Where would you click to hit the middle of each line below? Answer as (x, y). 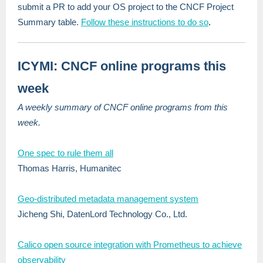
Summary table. (49, 22)
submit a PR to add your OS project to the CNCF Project (126, 7)
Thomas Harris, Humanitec (70, 168)
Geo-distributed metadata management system (108, 199)
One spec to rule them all (65, 153)
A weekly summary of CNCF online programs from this (123, 107)
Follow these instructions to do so (145, 22)
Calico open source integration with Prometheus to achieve (130, 245)
